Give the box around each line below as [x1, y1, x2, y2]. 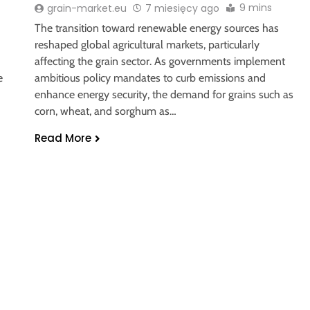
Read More [34, 130, 91, 145]
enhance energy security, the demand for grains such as [34, 87, 293, 101]
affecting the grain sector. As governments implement [34, 54, 285, 68]
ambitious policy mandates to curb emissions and [34, 71, 266, 84]
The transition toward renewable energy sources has [34, 21, 279, 35]
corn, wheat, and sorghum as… [34, 104, 176, 118]
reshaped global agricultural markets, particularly [34, 37, 259, 51]
